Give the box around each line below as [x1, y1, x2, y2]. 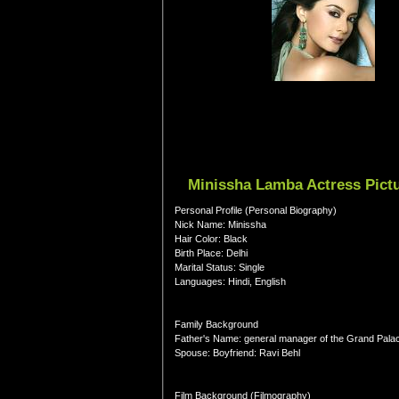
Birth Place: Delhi [175, 248, 248, 258]
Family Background [175, 319, 258, 330]
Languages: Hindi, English [175, 276, 286, 287]
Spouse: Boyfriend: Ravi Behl [175, 347, 300, 358]
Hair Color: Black [175, 233, 248, 244]
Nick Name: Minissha [175, 219, 266, 230]
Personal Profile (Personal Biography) [175, 205, 337, 216]
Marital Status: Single [175, 262, 265, 273]
